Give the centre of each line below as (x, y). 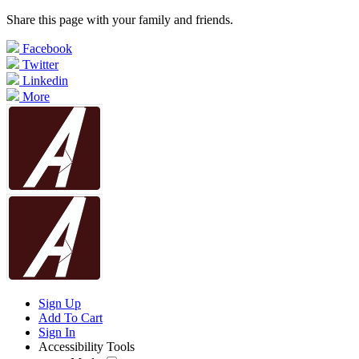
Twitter (40, 65)
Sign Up (60, 303)
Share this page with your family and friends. (120, 20)
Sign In (57, 332)
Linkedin (45, 81)
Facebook (47, 48)
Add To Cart (71, 318)
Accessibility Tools (87, 347)
